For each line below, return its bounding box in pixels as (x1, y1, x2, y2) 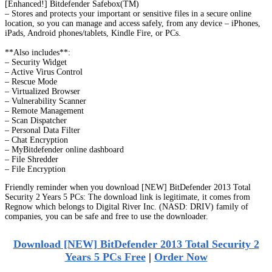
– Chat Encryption (5, 135, 68, 144)
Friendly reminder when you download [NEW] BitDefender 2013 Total (5, 182, 251, 192)
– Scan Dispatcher (5, 115, 67, 125)
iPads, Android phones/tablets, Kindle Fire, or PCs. (5, 28, 181, 38)
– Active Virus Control (5, 67, 83, 76)
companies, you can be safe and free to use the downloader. (5, 211, 208, 221)
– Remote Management (5, 106, 84, 115)
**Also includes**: (5, 47, 70, 57)
